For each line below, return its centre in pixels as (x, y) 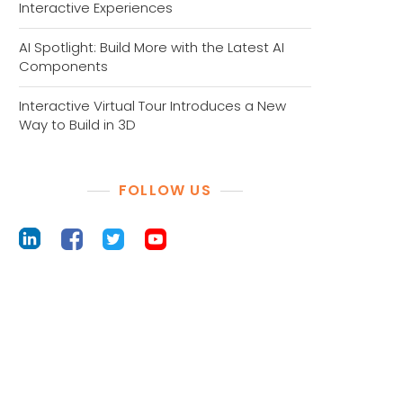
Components (63, 66)
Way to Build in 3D (77, 125)
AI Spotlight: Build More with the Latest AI (152, 47)
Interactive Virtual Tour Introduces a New (152, 106)
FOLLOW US (165, 190)
